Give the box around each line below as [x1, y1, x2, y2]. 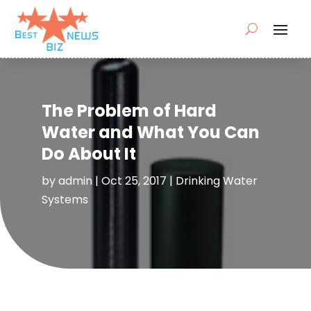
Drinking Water [175, 173, 258, 190]
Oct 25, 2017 [101, 173, 167, 190]
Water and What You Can [41, 121, 260, 144]
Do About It [41, 142, 136, 166]
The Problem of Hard [41, 99, 217, 123]
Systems [41, 192, 88, 208]
